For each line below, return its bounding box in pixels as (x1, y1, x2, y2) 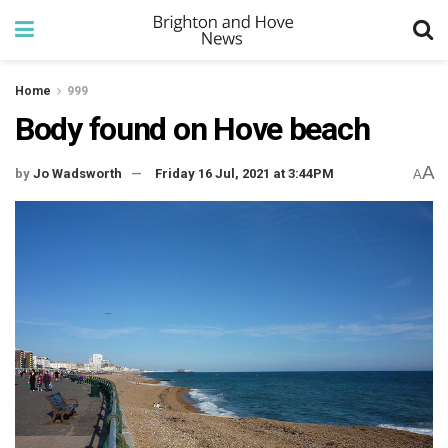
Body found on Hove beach (15, 110, 370, 148)
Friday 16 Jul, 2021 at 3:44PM (155, 166, 334, 182)
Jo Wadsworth (33, 166, 122, 182)
